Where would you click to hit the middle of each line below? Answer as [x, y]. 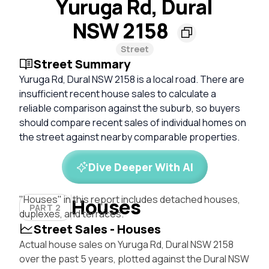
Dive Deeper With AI [141, 167]
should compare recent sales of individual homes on [133, 122]
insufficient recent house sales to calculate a [118, 93]
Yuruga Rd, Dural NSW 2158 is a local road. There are [132, 79]
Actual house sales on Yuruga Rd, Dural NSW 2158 [126, 244]
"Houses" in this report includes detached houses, [130, 199]
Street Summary [82, 64]
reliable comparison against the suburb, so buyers [130, 108]
